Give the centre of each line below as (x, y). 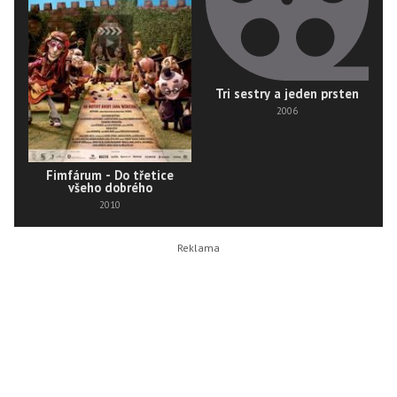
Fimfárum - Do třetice (110, 175)
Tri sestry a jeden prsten (287, 93)
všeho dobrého (110, 187)
